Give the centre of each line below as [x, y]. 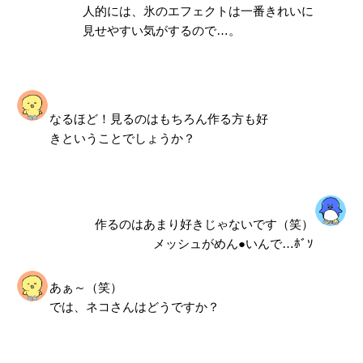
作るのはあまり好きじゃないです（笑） [205, 224]
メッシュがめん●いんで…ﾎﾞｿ [234, 243]
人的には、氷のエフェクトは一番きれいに [198, 11]
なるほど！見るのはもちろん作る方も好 [158, 119]
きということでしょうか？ [122, 139]
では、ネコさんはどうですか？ [134, 307]
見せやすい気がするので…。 [161, 31]
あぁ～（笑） [85, 288]
